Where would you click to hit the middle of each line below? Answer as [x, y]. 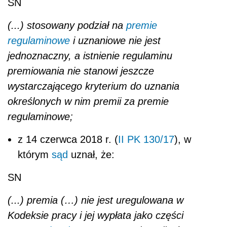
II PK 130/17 [146, 140]
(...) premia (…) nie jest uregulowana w [96, 200]
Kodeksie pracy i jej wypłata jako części [96, 216]
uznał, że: [91, 155]
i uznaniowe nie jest [115, 41]
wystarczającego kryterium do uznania [93, 86]
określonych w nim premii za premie [88, 102]
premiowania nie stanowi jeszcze [81, 71]
